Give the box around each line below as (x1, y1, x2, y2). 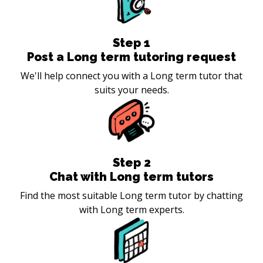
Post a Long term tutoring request (27, 49, 236, 64)
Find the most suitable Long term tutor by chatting (20, 188, 243, 202)
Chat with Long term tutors (49, 169, 214, 184)
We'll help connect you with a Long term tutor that (21, 69, 242, 82)
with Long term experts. (79, 203, 184, 216)
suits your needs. (94, 83, 169, 96)
